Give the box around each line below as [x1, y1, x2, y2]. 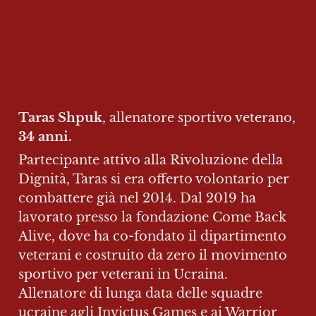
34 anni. [18, 128, 75, 145]
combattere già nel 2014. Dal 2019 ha [18, 190, 256, 206]
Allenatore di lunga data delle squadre [18, 285, 262, 301]
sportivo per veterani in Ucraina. [18, 266, 228, 282]
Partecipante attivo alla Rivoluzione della [18, 152, 283, 168]
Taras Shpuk [18, 109, 102, 126]
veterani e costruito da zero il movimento [18, 247, 287, 263]
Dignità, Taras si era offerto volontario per [18, 171, 289, 187]
